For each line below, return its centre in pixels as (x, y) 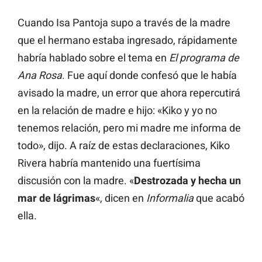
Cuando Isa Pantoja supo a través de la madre (124, 22)
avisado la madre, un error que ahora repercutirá (129, 92)
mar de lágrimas (56, 198)
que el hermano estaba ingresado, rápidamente (127, 40)
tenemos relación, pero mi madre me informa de (129, 127)
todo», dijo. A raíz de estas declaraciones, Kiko (124, 145)
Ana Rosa (40, 75)
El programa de (204, 57)
